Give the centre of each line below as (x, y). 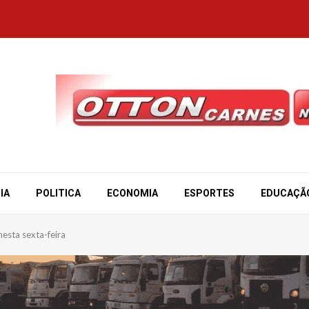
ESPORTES (209, 193)
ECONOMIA (132, 193)
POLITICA (58, 193)
